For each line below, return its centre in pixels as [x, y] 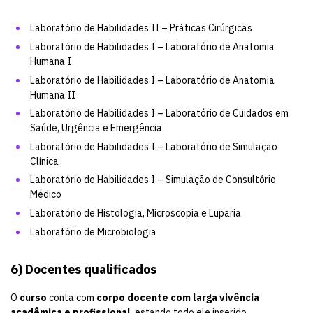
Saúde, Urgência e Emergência [96, 128]
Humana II [53, 95]
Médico [46, 195]
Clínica [44, 161]
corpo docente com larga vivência [178, 298]
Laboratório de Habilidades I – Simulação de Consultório [153, 180]
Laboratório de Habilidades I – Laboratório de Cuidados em [159, 114]
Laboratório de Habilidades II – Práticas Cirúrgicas [141, 28]
